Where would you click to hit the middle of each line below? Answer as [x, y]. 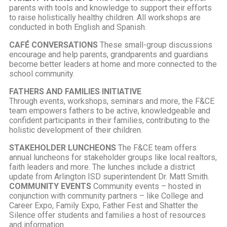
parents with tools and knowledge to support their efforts [110, 8]
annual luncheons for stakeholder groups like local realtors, [113, 157]
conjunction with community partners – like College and [106, 196]
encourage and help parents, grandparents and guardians [109, 54]
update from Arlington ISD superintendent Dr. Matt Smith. [109, 176]
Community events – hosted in [146, 186]
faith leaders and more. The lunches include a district [102, 167]
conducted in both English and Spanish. [78, 27]
